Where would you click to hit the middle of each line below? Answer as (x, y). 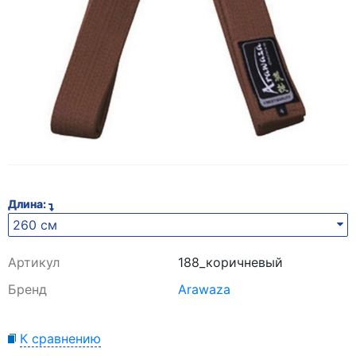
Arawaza (204, 289)
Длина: (28, 203)
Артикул (34, 262)
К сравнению (60, 338)
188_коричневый (230, 262)
